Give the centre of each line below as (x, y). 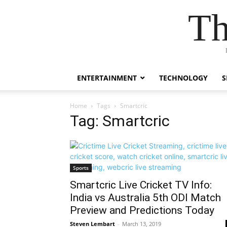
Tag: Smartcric (120, 121)
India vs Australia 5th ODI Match (145, 198)
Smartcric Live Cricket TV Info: (141, 185)
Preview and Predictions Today (142, 210)
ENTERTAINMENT (107, 78)
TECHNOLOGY (183, 78)
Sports (81, 168)
